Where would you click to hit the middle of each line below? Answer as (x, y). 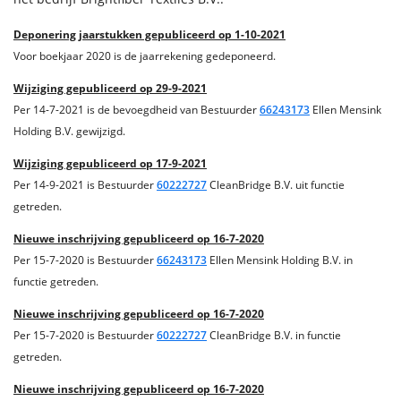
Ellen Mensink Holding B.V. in (280, 260)
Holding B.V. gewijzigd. (69, 131)
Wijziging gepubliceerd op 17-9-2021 (110, 163)
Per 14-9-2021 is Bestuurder (85, 185)
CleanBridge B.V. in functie (274, 335)
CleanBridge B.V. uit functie (276, 185)
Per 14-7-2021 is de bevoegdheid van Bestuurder (137, 110)
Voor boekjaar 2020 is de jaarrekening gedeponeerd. (145, 56)
